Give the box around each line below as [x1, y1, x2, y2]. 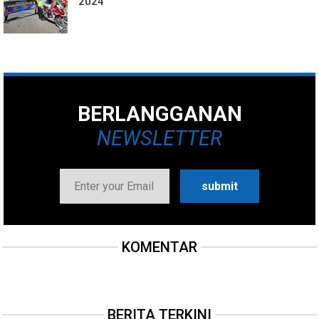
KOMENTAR [122, 239, 197, 256]
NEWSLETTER [97, 126, 222, 151]
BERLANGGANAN [77, 102, 242, 127]
